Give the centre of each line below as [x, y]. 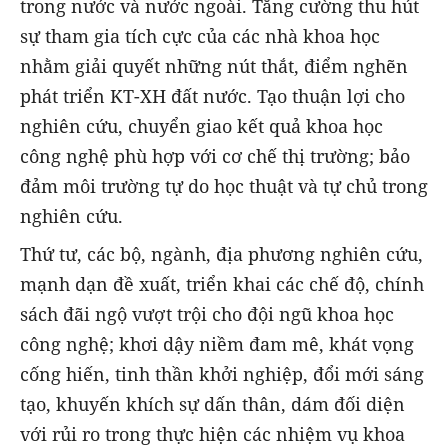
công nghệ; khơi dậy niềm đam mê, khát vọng [217, 343]
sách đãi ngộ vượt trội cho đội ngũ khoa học [207, 313]
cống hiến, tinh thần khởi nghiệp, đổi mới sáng [222, 373]
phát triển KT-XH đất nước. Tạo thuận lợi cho [212, 95]
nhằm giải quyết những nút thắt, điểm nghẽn [214, 65]
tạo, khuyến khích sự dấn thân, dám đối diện [212, 403]
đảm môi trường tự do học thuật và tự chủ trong [224, 185]
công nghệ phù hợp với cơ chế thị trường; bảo [215, 155]
